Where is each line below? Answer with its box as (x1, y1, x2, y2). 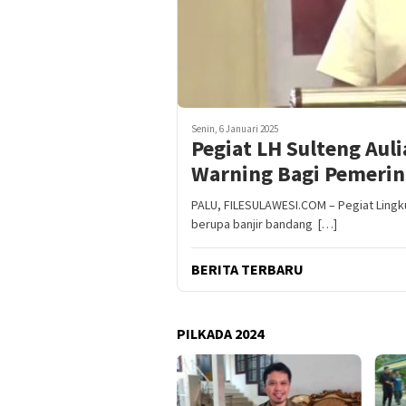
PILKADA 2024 (177, 324, 264, 343)
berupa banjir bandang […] (191, 216, 337, 233)
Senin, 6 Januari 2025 (191, 122, 278, 136)
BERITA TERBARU (191, 260, 304, 279)
